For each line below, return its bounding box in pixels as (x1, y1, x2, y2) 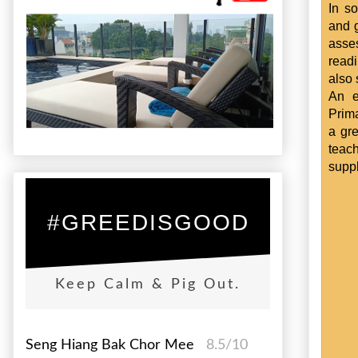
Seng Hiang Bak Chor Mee (26, 337, 198, 352)
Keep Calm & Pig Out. (55, 276, 241, 292)
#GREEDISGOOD (46, 209, 249, 235)
